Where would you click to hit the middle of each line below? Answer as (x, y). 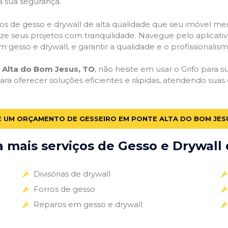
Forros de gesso (64, 189)
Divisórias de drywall (72, 174)
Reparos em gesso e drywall (88, 204)
